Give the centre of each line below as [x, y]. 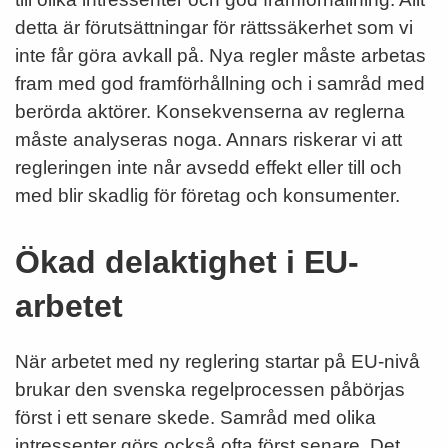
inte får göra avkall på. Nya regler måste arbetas [220, 55]
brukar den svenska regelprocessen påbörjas [210, 389]
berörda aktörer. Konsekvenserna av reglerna [210, 111]
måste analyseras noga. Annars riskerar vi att [208, 139]
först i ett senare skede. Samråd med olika [195, 417]
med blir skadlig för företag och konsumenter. [207, 195]
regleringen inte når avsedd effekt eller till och [208, 167]
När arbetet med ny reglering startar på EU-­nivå [217, 361]
